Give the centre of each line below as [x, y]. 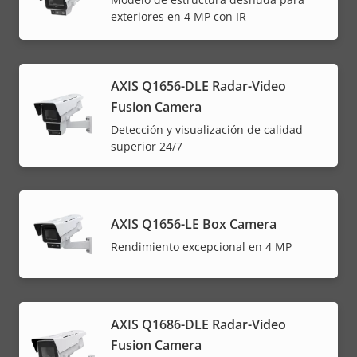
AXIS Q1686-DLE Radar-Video [198, 324]
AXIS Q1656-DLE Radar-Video [198, 86]
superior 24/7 [147, 146]
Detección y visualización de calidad [207, 129]
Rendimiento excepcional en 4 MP [201, 246]
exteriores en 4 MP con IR [178, 17]
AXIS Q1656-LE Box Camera [194, 224]
